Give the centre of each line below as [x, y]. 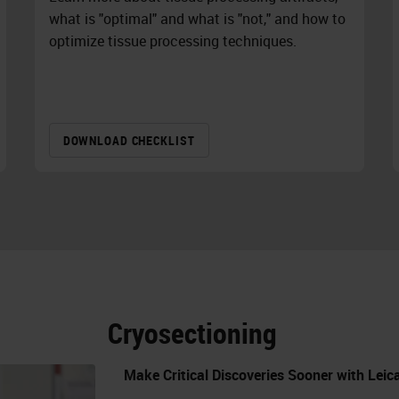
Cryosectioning [192, 333]
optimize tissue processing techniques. [172, 41]
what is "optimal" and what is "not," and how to [197, 19]
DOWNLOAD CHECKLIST [129, 141]
